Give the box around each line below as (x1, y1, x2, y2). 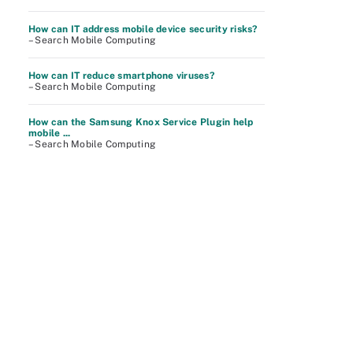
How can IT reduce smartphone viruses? (28, 70, 214, 81)
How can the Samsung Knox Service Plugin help (28, 117, 254, 128)
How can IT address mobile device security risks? (28, 24, 258, 35)
